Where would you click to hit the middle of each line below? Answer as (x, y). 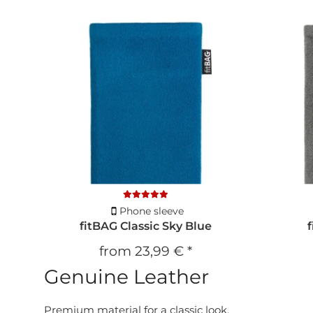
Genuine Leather (126, 276)
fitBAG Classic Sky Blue (146, 226)
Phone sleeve (151, 211)
